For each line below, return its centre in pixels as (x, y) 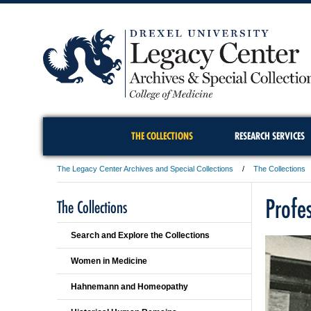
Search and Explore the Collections (140, 235)
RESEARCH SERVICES (269, 136)
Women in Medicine (109, 261)
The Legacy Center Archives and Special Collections (145, 169)
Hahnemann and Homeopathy (129, 287)
